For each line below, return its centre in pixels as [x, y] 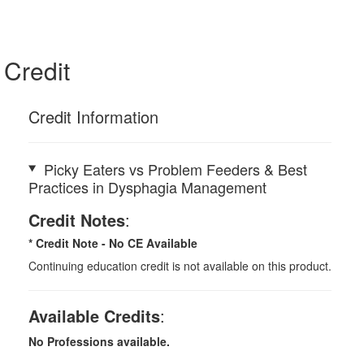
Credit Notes [77, 219]
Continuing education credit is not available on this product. [180, 265]
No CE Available [153, 243]
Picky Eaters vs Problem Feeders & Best [175, 169]
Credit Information [93, 117]
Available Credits [94, 315]
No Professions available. [99, 341]
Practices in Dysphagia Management [147, 186]
